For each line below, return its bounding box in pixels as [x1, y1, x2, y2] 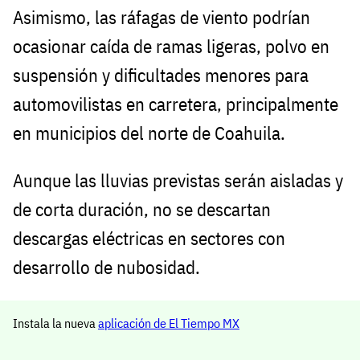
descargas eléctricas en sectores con [13, 227, 285, 251]
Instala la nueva [13, 315, 98, 332]
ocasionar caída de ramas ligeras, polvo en [13, 35, 329, 59]
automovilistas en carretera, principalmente [13, 92, 338, 117]
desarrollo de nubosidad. [13, 256, 200, 280]
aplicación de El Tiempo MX [98, 315, 239, 332]
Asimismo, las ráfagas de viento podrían [13, 6, 310, 30]
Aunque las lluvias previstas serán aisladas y [13, 169, 343, 193]
